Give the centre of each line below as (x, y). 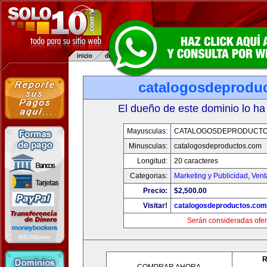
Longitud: (152, 161)
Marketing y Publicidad (211, 176)
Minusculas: (148, 146)
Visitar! (155, 206)
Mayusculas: (147, 131)
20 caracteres (196, 161)
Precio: (155, 191)
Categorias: (148, 176)
